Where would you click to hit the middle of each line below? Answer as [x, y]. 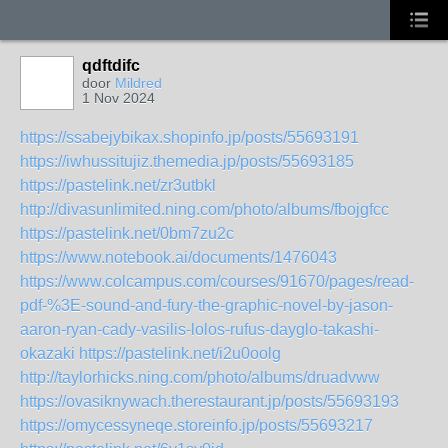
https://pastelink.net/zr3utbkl [118, 185]
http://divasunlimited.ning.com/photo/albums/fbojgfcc [204, 209]
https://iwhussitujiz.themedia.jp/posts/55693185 [187, 161]
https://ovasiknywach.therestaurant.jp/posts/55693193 [209, 401]
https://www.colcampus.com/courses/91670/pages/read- [217, 281]
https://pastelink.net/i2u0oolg [180, 353]
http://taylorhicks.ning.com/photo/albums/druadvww [200, 377]
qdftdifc [111, 65]
